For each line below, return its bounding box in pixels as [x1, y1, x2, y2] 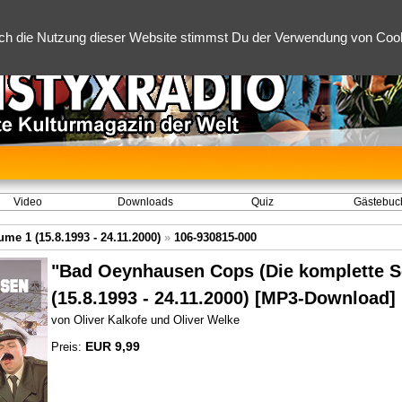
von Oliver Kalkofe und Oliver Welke [51, 313, 240, 327]
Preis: [51, 340, 85, 354]
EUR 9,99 [85, 339, 140, 354]
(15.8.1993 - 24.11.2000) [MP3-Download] [51, 288, 396, 308]
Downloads [117, 196, 173, 208]
